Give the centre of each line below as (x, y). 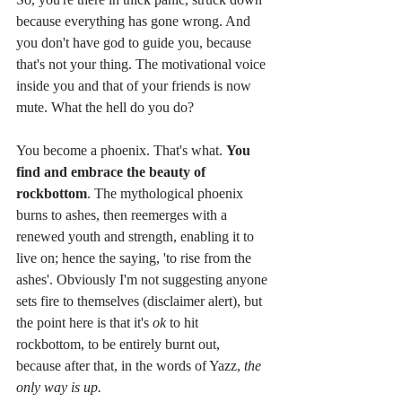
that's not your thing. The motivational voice (143, 65)
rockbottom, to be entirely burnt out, (120, 345)
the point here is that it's (84, 323)
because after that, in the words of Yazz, (130, 366)
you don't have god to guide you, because (135, 43)
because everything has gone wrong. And (135, 22)
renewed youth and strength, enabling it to (137, 237)
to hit (184, 323)
